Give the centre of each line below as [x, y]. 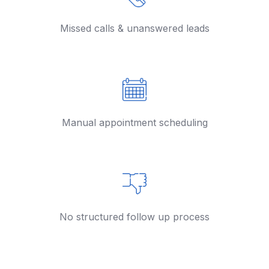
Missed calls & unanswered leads [134, 29]
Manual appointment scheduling [134, 122]
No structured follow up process [134, 216]
